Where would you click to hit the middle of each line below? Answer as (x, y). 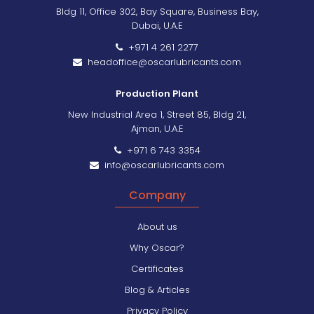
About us (157, 226)
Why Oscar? (157, 247)
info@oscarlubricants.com (162, 165)
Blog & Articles (157, 289)
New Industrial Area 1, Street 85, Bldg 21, (157, 114)
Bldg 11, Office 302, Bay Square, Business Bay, (157, 11)
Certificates (157, 268)
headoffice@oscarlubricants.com (162, 62)
